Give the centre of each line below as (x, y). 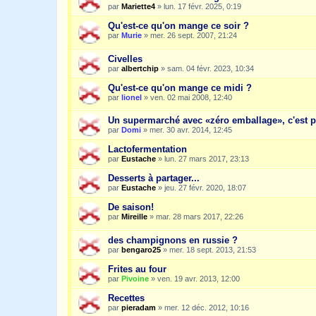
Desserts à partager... (154, 178)
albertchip (140, 68)
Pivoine (135, 278)
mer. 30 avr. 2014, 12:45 (191, 130)
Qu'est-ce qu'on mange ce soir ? (178, 26)
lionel (132, 97)
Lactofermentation (147, 150)
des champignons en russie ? (173, 240)
